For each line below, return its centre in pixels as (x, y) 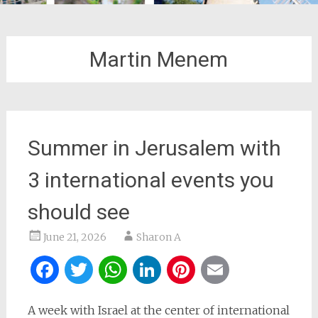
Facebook (112, 270)
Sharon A (158, 237)
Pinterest (246, 270)
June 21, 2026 (75, 237)
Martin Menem (159, 59)
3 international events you (150, 180)
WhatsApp (186, 270)
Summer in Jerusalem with (154, 148)
